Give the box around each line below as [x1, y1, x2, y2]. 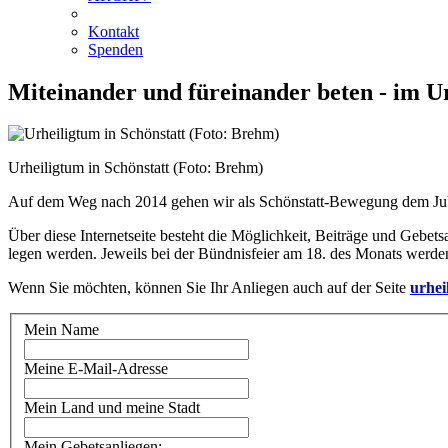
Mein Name [24, 321, 99, 339]
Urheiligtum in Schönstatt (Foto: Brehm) [8, 159, 263, 177]
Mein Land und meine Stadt [24, 399, 200, 417]
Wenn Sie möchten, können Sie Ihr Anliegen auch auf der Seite [8, 279, 410, 297]
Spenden [88, 40, 143, 58]
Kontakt [88, 22, 139, 40]
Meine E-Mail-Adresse [24, 360, 168, 378]
